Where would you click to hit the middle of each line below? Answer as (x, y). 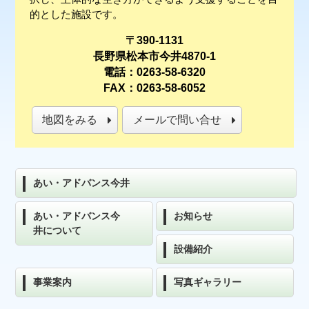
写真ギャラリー (208, 282)
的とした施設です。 (76, 15)
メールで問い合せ (177, 120)
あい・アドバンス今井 (82, 183)
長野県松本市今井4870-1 (154, 57)
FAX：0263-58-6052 (154, 88)
